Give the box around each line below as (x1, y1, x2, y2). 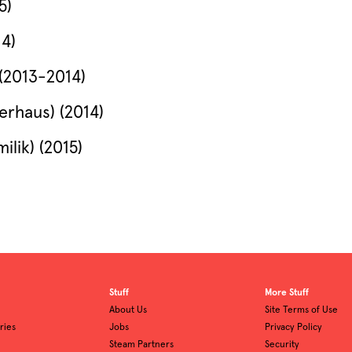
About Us (109, 306, 148, 315)
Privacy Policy (265, 323, 322, 332)
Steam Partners (109, 340, 174, 350)
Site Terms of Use (265, 306, 338, 315)
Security (265, 340, 299, 350)
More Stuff (265, 288, 309, 298)
